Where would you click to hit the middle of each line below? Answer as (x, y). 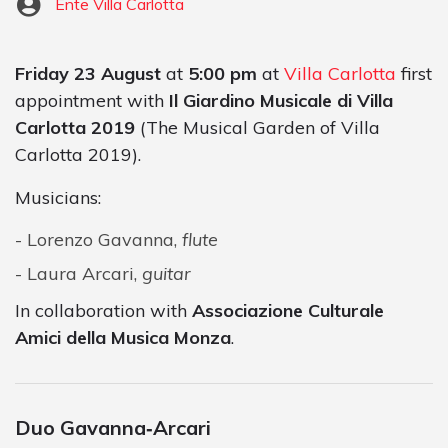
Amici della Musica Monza (123, 337)
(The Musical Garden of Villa (257, 127)
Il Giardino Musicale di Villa (281, 100)
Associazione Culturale (288, 310)
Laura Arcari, (84, 273)
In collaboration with (103, 310)
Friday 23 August (88, 73)
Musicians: (58, 197)
